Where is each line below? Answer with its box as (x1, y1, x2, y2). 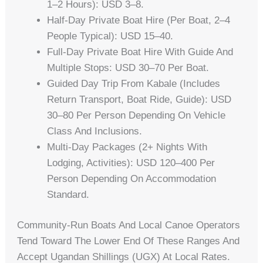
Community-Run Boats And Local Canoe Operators (17, 220, 241, 231)
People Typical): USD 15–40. (47, 30, 174, 42)
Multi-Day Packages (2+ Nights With (47, 141, 208, 153)
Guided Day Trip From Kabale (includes (47, 77, 221, 89)
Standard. (47, 188, 90, 200)
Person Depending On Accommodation (47, 173, 217, 184)
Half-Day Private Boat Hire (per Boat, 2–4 (47, 14, 231, 26)
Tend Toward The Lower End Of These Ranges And (17, 235, 240, 247)
